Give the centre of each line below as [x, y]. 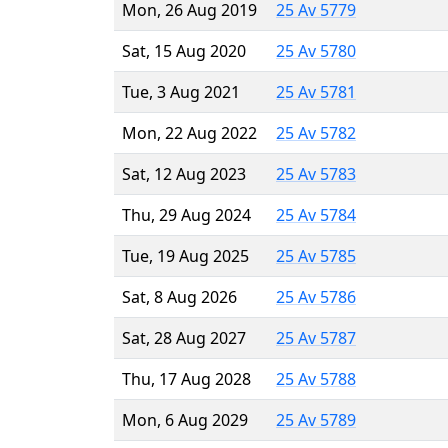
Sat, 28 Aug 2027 [184, 337]
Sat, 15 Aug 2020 [184, 50]
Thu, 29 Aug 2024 [186, 214]
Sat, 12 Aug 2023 [184, 173]
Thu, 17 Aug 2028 [186, 378]
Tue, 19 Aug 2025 [185, 255]
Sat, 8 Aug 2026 [179, 296]
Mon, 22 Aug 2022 [189, 132]
